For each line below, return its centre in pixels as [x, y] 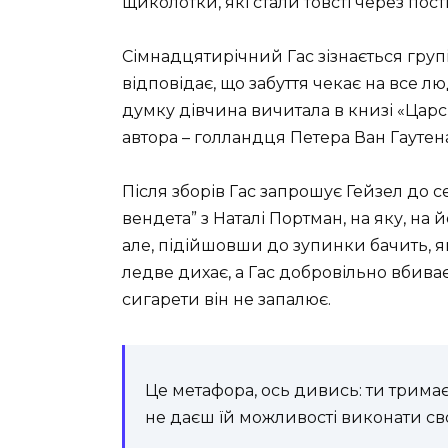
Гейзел [374, 191]
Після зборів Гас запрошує [234, 191]
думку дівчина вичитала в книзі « [263, 110]
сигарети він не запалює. [226, 299]
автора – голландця [206, 137]
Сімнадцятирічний [204, 56]
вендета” [161, 218]
